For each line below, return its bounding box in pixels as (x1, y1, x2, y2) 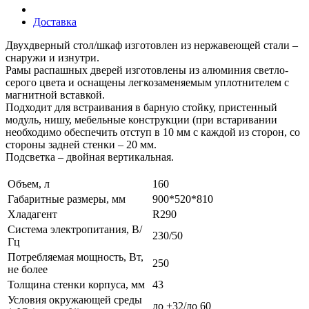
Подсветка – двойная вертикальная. (6, 150, 174, 163)
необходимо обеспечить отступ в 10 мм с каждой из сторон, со (6, 126, 300, 138)
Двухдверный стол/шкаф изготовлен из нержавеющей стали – (6, 39, 298, 51)
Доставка (33, 15, 77, 28)
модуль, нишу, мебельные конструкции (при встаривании (6, 113, 277, 126)
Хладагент (8, 208, 57, 220)
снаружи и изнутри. (6, 51, 99, 63)
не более (8, 263, 48, 275)
